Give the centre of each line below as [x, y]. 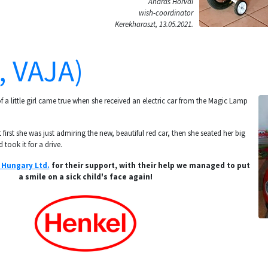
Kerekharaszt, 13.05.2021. [154, 24]
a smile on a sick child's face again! [85, 177]
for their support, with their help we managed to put [150, 165]
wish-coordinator [166, 13]
